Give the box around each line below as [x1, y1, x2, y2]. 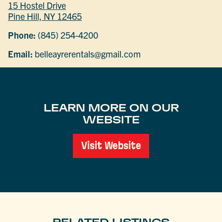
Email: [8, 48, 33, 60]
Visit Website [81, 140, 141, 152]
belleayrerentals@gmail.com [33, 48, 141, 60]
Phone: [8, 29, 36, 41]
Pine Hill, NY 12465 [8, 10, 82, 22]
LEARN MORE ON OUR [43, 102, 179, 113]
